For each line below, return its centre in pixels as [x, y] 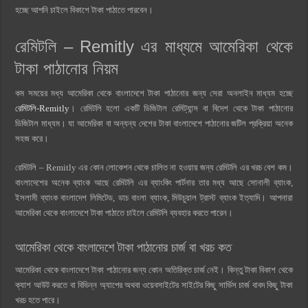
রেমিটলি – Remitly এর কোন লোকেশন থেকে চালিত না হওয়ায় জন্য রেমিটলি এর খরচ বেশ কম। [154, 168]
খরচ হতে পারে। [39, 300]
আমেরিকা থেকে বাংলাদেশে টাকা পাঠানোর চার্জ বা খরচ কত [124, 248]
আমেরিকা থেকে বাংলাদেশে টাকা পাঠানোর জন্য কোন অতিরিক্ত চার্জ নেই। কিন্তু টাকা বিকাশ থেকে [154, 270]
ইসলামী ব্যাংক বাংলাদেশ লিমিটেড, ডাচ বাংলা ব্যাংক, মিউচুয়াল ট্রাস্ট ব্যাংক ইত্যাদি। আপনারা [154, 198]
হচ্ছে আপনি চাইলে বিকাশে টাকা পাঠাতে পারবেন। [86, 10]
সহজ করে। [33, 139]
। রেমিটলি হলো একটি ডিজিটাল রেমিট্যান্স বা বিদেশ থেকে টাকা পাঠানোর [181, 109]
